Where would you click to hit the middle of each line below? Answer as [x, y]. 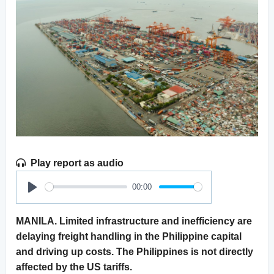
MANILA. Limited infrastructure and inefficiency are [134, 221]
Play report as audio [77, 163]
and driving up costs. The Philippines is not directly [135, 251]
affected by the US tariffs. [74, 267]
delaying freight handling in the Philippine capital [129, 236]
